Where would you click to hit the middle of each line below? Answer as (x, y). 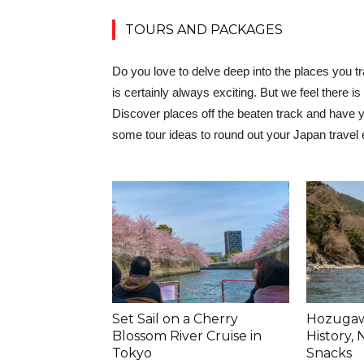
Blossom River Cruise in (187, 336)
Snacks (329, 353)
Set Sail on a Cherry (175, 319)
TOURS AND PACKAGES (204, 30)
